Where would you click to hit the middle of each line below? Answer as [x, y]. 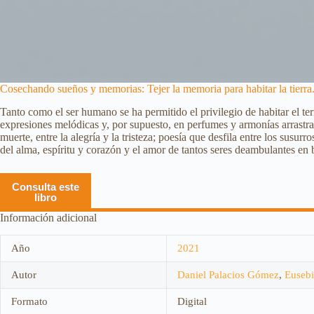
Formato [29, 301]
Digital [192, 301]
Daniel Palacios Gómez [228, 274]
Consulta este [46, 186]
